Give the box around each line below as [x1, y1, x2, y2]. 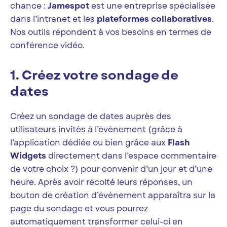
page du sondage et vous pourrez [10, 203, 148, 215]
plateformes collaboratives [97, 13, 212, 25]
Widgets [10, 150, 46, 162]
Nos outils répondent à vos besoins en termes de [10, 26, 211, 39]
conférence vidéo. [10, 40, 85, 52]
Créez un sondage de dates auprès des [10, 110, 171, 123]
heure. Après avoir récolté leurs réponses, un [10, 176, 193, 188]
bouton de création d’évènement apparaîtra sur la [10, 190, 215, 202]
